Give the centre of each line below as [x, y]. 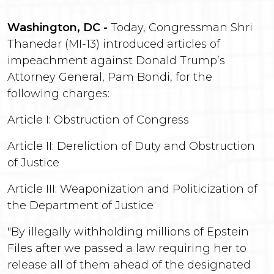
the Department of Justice [80, 206]
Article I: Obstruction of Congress [98, 120]
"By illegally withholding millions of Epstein [128, 232]
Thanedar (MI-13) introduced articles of [114, 44]
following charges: [58, 94]
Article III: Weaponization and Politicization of [132, 189]
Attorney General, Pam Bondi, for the [110, 77]
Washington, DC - [59, 28]
